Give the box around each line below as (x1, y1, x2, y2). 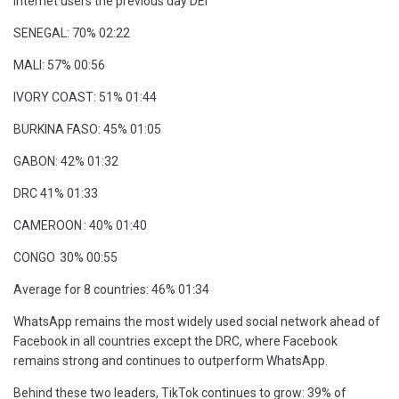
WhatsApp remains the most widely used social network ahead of (13, 314, 380, 330)
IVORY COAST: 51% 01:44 (13, 90, 157, 105)
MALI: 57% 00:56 (13, 58, 105, 73)
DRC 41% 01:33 (13, 186, 98, 201)
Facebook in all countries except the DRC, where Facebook (13, 334, 338, 349)
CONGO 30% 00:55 (13, 250, 118, 265)
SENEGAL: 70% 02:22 (13, 26, 130, 41)
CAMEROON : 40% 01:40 (13, 218, 147, 233)
